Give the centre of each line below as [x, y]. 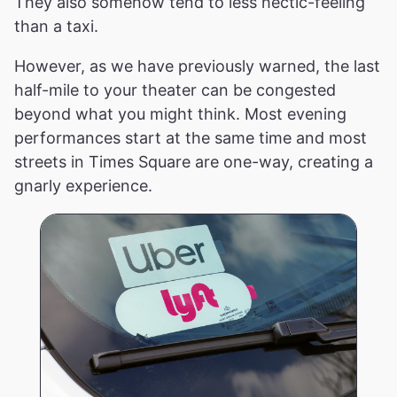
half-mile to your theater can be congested [175, 90]
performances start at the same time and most [191, 138]
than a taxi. [56, 27]
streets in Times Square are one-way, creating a [194, 162]
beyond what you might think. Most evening [180, 114]
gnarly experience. [83, 186]
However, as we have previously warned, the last [197, 66]
